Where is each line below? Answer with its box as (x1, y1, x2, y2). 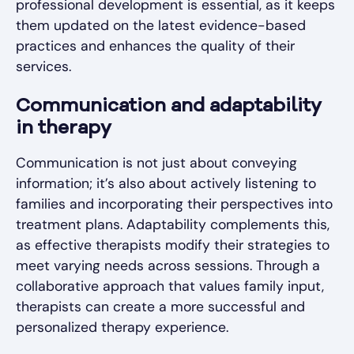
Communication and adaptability (16, 97, 322, 117)
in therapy (16, 119, 111, 139)
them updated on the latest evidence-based (16, 17, 306, 35)
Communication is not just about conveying (16, 154, 297, 172)
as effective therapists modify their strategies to (16, 236, 330, 254)
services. (16, 58, 71, 76)
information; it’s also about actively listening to (16, 175, 316, 193)
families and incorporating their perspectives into (16, 195, 333, 213)
